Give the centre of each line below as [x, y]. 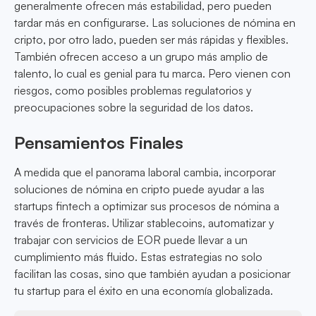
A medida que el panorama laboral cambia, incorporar [145, 172]
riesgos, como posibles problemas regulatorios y [133, 91]
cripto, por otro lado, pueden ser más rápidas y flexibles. [151, 40]
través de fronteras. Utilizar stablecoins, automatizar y [144, 223]
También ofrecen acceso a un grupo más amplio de [141, 57]
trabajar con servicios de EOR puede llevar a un [131, 240]
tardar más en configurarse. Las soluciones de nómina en [155, 23]
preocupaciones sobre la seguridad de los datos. [134, 108]
